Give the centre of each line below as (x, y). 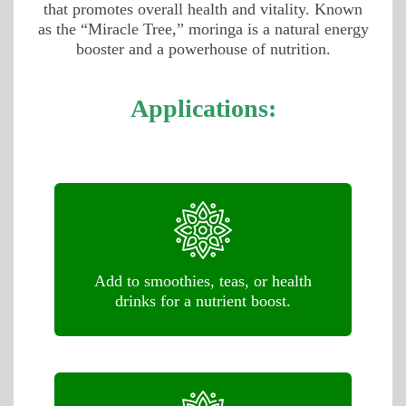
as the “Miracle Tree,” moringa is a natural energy (203, 29)
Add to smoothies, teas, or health (203, 281)
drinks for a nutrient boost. (203, 301)
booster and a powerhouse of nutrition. (203, 49)
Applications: (203, 109)
